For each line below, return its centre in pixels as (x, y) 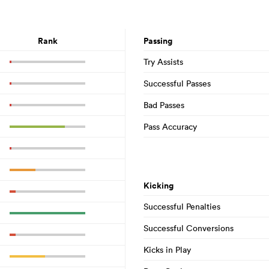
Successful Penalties (182, 206)
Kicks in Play (167, 249)
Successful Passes (177, 83)
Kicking (159, 186)
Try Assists (163, 62)
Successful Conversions (189, 228)
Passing (158, 41)
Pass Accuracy (170, 126)
